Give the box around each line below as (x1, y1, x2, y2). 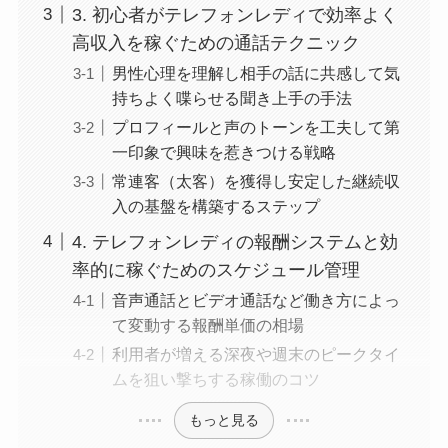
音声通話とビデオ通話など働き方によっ (111, 290, 400, 309)
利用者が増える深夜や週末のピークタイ (111, 345, 400, 364)
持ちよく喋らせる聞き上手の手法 (111, 88, 352, 107)
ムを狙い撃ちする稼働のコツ (111, 370, 320, 389)
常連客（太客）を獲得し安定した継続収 (111, 172, 400, 190)
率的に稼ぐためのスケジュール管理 (71, 259, 360, 280)
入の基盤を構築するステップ (111, 197, 320, 215)
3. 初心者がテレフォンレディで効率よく (71, 4, 398, 25)
